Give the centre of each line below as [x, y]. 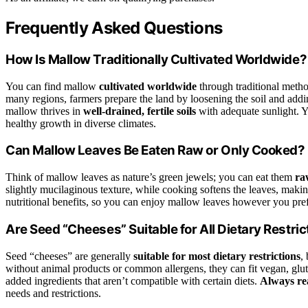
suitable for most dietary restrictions [217, 256]
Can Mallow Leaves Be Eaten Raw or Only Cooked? [155, 151]
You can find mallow [52, 86]
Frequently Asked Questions [114, 28]
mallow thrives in [44, 111]
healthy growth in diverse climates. [81, 123]
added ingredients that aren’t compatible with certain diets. [133, 280]
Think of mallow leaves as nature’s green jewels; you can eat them [150, 177]
